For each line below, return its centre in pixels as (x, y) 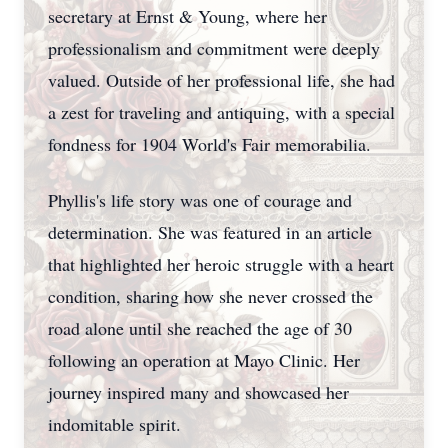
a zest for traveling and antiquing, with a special (221, 112)
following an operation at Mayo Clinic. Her (204, 360)
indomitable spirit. (117, 424)
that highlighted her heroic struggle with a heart (221, 264)
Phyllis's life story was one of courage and (200, 200)
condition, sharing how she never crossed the (210, 296)
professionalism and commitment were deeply (214, 48)
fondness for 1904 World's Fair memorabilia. (209, 144)
